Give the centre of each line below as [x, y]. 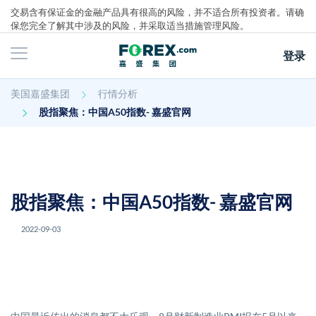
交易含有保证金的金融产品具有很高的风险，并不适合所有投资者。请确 [157, 12]
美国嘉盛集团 [40, 93]
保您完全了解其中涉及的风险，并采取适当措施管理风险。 [130, 25]
